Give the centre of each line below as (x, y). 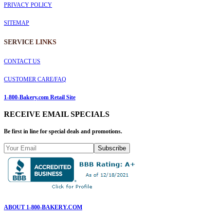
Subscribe (112, 148)
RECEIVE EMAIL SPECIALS (57, 114)
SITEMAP (17, 23)
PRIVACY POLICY (28, 5)
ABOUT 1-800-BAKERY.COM (43, 207)
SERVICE (20, 42)
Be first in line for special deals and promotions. (63, 131)
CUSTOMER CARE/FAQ (35, 79)
